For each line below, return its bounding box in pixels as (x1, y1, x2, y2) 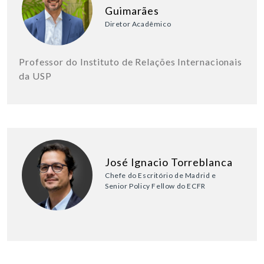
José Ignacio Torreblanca (105, 156, 233, 169)
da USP (19, 70, 52, 82)
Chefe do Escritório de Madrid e (105, 171, 216, 180)
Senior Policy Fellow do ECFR (105, 181, 206, 191)
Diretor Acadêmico (105, 19, 171, 29)
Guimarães (105, 4, 160, 18)
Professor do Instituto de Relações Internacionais (19, 56, 243, 68)
